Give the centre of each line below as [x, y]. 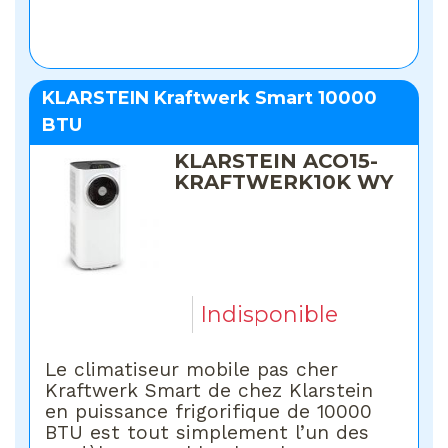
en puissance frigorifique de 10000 [209, 411]
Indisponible [269, 314]
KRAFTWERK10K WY [284, 182]
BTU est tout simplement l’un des [207, 432]
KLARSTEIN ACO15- [276, 161]
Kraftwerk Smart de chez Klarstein [209, 390]
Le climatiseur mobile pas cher [192, 369]
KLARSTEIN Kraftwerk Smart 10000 [210, 98]
